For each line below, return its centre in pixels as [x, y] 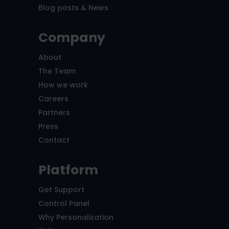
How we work [63, 85]
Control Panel [64, 204]
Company [72, 38]
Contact [54, 140]
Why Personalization [76, 217]
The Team [57, 71]
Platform [68, 170]
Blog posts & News [73, 8]
